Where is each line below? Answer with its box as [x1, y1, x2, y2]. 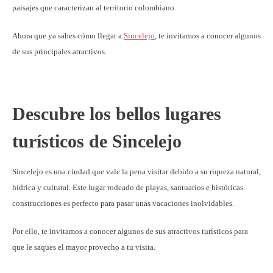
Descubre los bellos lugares [12, 103, 221, 124]
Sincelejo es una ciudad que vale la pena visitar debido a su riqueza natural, [12, 166, 261, 176]
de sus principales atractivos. [12, 46, 108, 56]
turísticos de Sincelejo [12, 130, 182, 151]
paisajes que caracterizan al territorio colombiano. [12, 2, 178, 12]
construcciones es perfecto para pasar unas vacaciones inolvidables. [12, 198, 236, 208]
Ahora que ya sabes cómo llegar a [12, 30, 124, 40]
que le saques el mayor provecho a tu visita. [12, 242, 157, 252]
